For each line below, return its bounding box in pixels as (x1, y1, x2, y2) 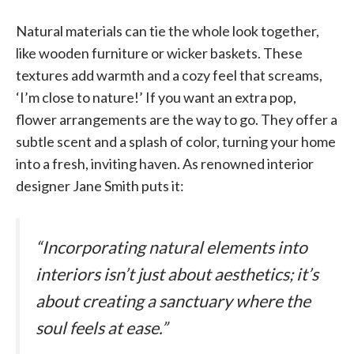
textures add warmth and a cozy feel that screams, (16, 66, 322, 84)
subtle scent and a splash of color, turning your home (16, 132, 336, 150)
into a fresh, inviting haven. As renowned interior (16, 154, 314, 172)
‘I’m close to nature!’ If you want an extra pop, (16, 88, 296, 106)
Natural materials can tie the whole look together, (16, 21, 319, 40)
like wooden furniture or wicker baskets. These (16, 43, 303, 62)
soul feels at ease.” (36, 317, 168, 338)
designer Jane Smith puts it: (16, 176, 184, 194)
